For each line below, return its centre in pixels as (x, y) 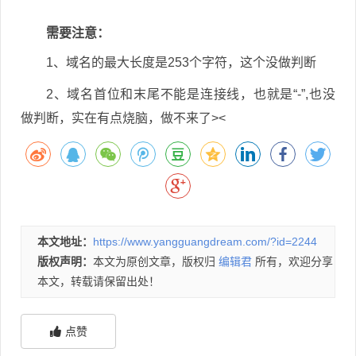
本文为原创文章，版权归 (156, 262)
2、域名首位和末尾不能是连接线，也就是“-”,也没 (191, 95)
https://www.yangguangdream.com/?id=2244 (205, 242)
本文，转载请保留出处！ (99, 282)
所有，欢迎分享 (292, 262)
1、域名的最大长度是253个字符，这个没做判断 (181, 63)
